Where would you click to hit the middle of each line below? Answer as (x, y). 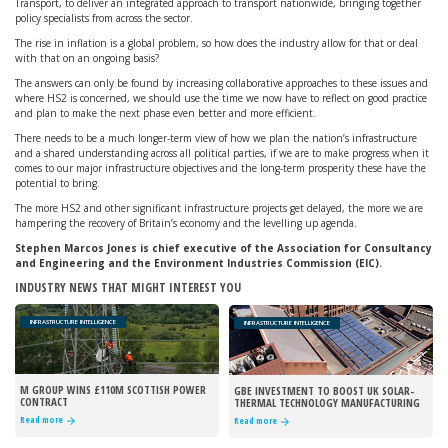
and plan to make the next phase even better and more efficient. (165, 113)
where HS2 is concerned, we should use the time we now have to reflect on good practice (221, 98)
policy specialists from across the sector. (104, 18)
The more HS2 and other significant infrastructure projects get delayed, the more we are (219, 208)
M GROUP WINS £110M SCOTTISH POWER (113, 389)
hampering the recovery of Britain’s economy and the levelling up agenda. (186, 223)
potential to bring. (57, 183)
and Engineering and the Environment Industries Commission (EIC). (198, 263)
